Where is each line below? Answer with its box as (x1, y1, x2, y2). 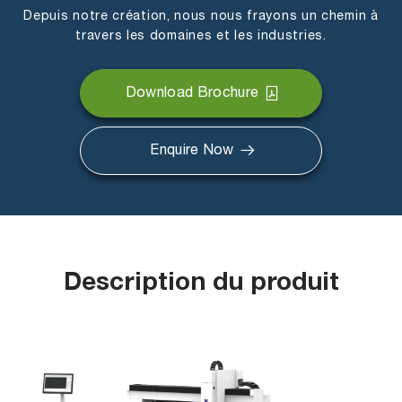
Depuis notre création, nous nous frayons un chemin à (23, 11, 379, 22)
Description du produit (63, 272, 339, 297)
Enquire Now (150, 144, 234, 157)
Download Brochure (125, 86, 259, 100)
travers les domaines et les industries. (75, 31, 327, 42)
